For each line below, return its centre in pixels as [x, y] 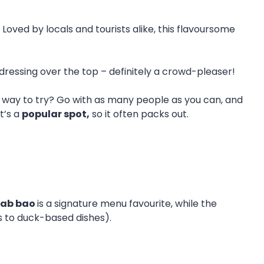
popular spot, [56, 114]
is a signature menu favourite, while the [127, 204]
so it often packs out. [139, 114]
